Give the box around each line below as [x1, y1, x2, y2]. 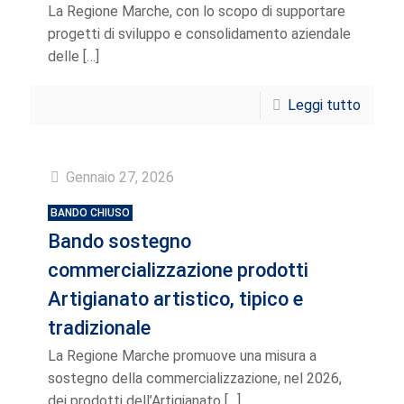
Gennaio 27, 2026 [66, 169, 174, 186]
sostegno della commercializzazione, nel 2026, [48, 370, 342, 387]
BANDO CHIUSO [50, 207, 130, 219]
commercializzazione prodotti [48, 259, 308, 281]
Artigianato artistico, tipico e [48, 288, 303, 310]
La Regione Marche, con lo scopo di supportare [48, 3, 345, 20]
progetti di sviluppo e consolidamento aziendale [48, 25, 351, 42]
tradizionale [48, 317, 151, 339]
